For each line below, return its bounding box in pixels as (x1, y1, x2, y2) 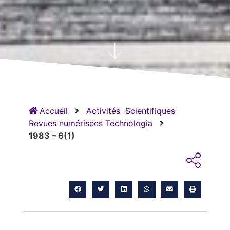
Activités (86, 106, 120, 117)
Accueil (36, 106, 68, 117)
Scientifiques (125, 106, 175, 117)
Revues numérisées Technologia (28, 118, 152, 129)
